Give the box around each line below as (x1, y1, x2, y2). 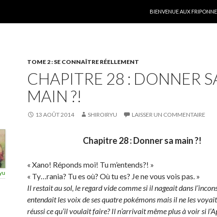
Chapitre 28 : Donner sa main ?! (82, 135, 201, 146)
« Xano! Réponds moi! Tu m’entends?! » (27, 160, 154, 169)
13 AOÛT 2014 (35, 111, 74, 118)
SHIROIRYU (88, 111, 117, 118)
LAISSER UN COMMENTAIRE (132, 111, 205, 118)
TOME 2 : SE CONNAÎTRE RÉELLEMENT (27, 58, 139, 65)
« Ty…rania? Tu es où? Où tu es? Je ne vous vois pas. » (27, 171, 200, 181)
